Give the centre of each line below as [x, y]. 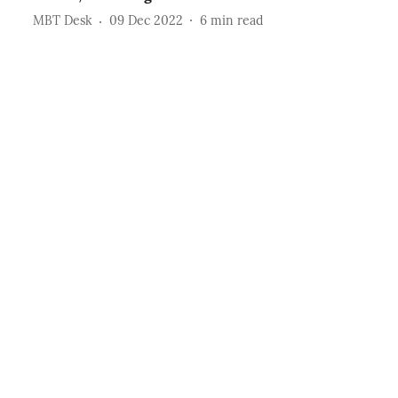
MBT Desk [62, 21]
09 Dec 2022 [146, 21]
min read [236, 21]
